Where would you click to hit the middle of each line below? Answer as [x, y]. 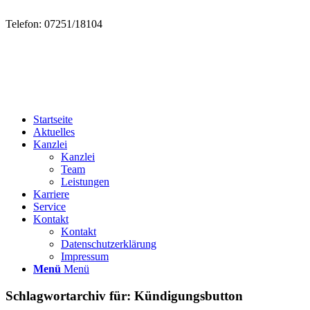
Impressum [85, 256]
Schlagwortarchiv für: [70, 295]
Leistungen [85, 182]
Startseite [53, 119]
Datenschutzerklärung [109, 244]
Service [49, 207]
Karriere [51, 194]
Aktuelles [54, 132]
